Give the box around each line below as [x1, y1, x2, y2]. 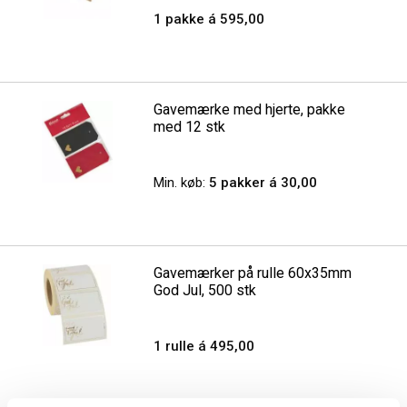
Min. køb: [154, 174, 206, 191]
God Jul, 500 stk [154, 282, 257, 299]
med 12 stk [154, 118, 226, 135]
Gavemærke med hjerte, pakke [154, 101, 346, 118]
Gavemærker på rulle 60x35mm [154, 264, 352, 282]
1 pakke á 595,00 [154, 11, 265, 27]
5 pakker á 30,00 [205, 174, 318, 191]
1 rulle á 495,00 [154, 338, 255, 354]
